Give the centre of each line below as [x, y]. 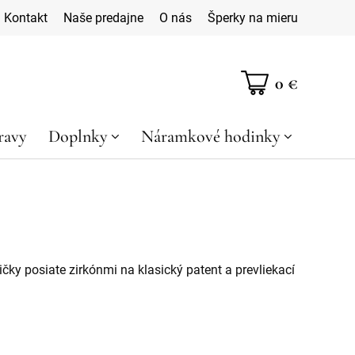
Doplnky [78, 136]
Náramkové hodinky [210, 136]
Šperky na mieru [253, 18]
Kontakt [26, 18]
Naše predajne [103, 18]
